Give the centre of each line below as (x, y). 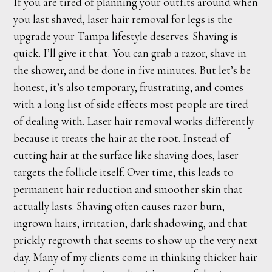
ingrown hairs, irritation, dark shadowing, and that (131, 223)
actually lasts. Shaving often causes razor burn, (119, 206)
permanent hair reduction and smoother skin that (128, 189)
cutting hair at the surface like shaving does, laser (126, 155)
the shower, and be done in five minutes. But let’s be (132, 70)
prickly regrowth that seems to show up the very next (136, 240)
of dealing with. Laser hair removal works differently (134, 121)
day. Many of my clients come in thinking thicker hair (136, 257)
